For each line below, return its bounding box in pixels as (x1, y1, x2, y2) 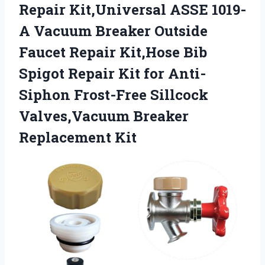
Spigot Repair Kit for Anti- (19, 64, 206, 83)
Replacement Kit (19, 128, 137, 147)
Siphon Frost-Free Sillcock (19, 85, 208, 105)
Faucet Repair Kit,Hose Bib (19, 43, 207, 62)
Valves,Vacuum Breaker (19, 106, 189, 126)
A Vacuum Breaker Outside (19, 21, 208, 41)
